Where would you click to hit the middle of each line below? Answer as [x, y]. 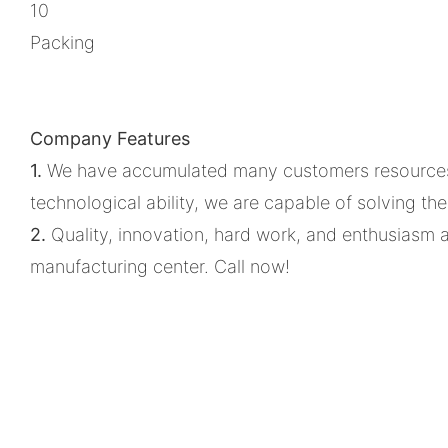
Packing [62, 42]
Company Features [110, 138]
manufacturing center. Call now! [160, 266]
